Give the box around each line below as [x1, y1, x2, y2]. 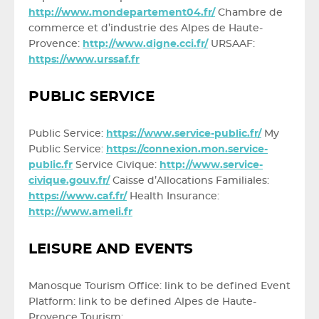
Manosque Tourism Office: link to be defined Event [28, 281, 291, 291]
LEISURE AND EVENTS [28, 242, 193, 256]
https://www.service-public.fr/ [106, 129, 261, 139]
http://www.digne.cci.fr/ [83, 39, 208, 49]
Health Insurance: [127, 192, 219, 202]
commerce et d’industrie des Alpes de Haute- [28, 23, 263, 33]
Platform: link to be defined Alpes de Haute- [28, 297, 256, 307]
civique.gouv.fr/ [28, 176, 110, 186]
